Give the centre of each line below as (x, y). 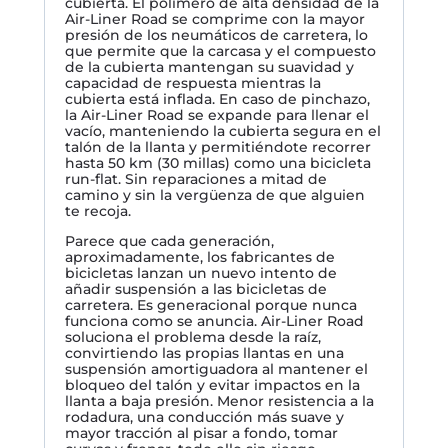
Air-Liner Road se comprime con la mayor (215, 18)
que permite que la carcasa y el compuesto (220, 50)
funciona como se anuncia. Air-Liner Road (214, 320)
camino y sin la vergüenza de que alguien (215, 194)
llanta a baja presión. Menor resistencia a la (219, 400)
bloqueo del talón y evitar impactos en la (212, 384)
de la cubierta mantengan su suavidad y (209, 66)
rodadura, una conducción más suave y (204, 416)
